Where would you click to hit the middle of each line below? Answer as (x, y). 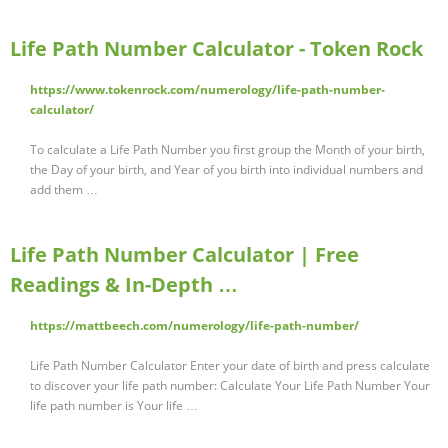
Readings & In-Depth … (124, 285)
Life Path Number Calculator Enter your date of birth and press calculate (230, 366)
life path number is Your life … (114, 406)
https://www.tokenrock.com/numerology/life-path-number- (207, 90)
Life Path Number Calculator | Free (184, 255)
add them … (64, 190)
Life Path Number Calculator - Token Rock (216, 49)
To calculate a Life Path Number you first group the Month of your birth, (227, 150)
